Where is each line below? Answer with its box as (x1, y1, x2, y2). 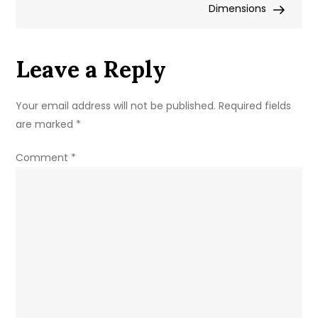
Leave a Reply (16, 55, 167, 84)
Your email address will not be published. (16, 99, 216, 114)
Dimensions (208, 1, 266, 16)
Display (119, 1, 155, 16)
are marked (16, 117, 77, 132)
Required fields (219, 99, 292, 114)
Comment (16, 150, 72, 165)
